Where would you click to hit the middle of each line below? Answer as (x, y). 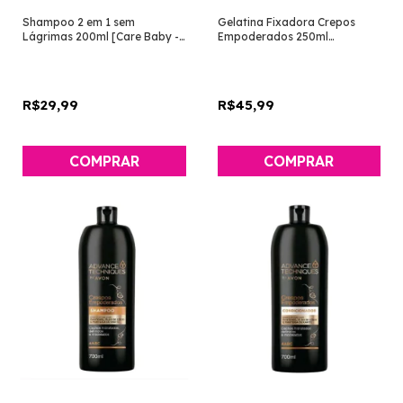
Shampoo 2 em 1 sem (79, 22)
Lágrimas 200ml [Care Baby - (101, 36)
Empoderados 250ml (273, 36)
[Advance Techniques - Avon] (294, 50)
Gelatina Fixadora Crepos (286, 22)
